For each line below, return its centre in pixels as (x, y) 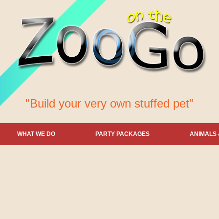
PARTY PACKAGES (122, 134)
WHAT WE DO (36, 134)
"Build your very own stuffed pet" (109, 104)
